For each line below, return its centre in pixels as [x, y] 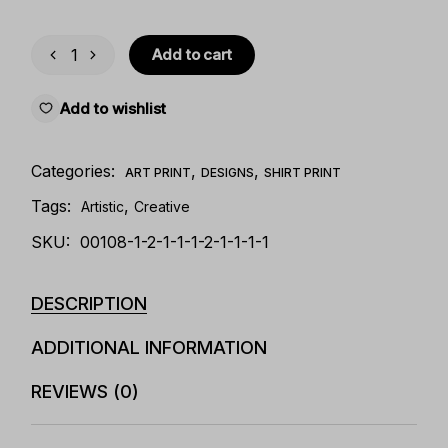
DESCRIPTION [89, 303]
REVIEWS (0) [85, 391]
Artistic [103, 206]
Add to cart [192, 54]
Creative [162, 206]
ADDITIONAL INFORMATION [149, 347]
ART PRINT [158, 172]
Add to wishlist [113, 108]
